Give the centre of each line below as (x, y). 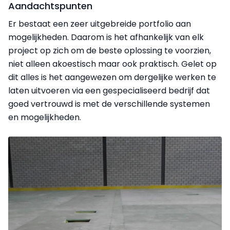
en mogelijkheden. (45, 118)
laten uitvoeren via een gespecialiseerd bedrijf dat (109, 91)
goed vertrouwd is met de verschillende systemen (109, 104)
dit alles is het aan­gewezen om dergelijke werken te (112, 78)
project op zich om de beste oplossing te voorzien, (110, 51)
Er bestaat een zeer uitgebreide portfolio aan (100, 24)
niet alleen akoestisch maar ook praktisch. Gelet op (112, 64)
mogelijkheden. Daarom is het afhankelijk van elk (106, 37)
